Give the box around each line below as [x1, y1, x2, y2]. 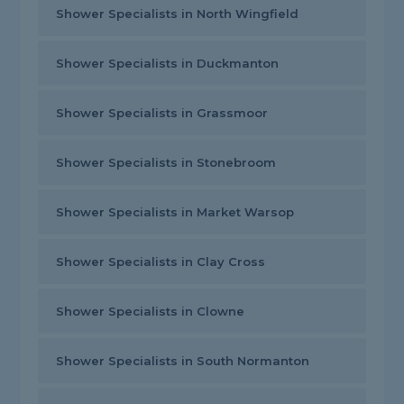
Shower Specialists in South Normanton [56, 353, 310, 369]
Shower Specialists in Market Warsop [56, 205, 295, 220]
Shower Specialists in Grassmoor [56, 106, 269, 121]
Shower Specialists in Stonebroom [56, 155, 277, 170]
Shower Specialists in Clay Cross [56, 254, 266, 270]
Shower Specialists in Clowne [56, 304, 245, 319]
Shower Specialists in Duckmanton [56, 56, 280, 71]
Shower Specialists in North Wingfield [56, 6, 299, 22]
